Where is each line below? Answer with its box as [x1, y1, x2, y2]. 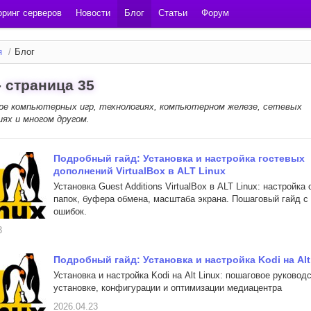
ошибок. [53, 206, 87, 217]
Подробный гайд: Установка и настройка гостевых [53, 153, 305, 164]
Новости [76, 8, 110, 18]
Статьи [158, 8, 187, 18]
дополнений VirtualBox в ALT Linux [53, 165, 226, 176]
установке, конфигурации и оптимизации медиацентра [53, 283, 282, 293]
